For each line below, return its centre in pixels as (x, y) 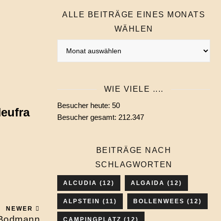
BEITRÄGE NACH (134, 150)
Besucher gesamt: (88, 117)
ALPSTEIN (82, 201)
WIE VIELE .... (134, 89)
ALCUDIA (80, 183)
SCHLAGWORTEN (134, 165)
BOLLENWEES (159, 201)
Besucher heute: (85, 105)
